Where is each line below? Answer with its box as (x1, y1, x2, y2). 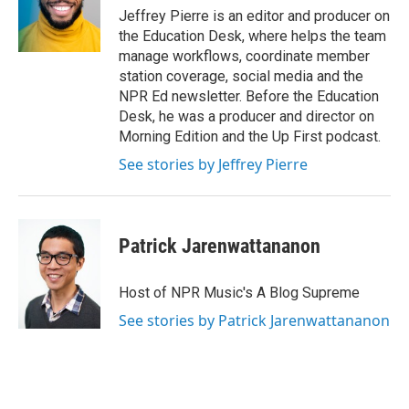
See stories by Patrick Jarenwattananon (119, 310, 390, 330)
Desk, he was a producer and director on (119, 108, 374, 125)
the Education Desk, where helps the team (119, 27, 386, 45)
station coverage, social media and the (119, 68, 363, 85)
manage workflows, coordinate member (119, 47, 370, 65)
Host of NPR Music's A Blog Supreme (119, 284, 360, 301)
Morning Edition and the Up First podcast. (119, 128, 381, 145)
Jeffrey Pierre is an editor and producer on (119, 7, 390, 25)
